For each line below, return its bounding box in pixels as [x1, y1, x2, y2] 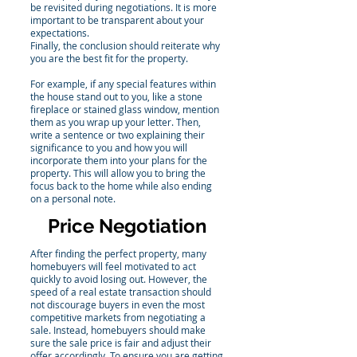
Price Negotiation [48, 214, 207, 237]
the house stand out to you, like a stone [30, 90, 202, 103]
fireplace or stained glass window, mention [30, 103, 219, 116]
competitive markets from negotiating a [30, 311, 206, 324]
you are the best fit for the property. [30, 52, 190, 65]
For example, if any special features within [30, 77, 216, 90]
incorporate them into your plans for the [30, 154, 207, 167]
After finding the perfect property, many [30, 247, 206, 260]
